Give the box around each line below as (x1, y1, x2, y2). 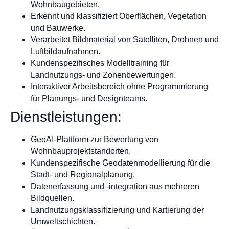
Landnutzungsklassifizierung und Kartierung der (31, 205, 204, 215)
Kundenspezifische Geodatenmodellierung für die (31, 158, 210, 168)
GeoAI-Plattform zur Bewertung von (31, 135, 158, 144)
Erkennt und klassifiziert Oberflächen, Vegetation (31, 12, 207, 21)
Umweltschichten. (31, 217, 95, 226)
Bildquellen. (31, 194, 74, 203)
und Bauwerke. (31, 24, 85, 33)
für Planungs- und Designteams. (31, 94, 147, 103)
